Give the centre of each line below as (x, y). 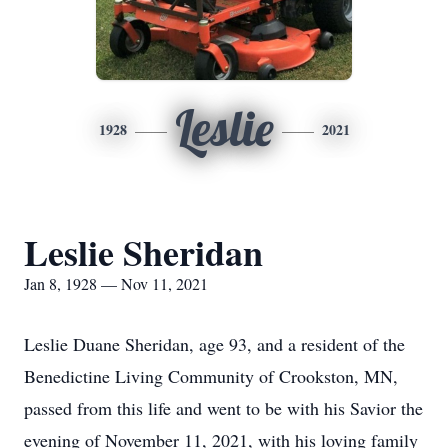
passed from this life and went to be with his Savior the (223, 408)
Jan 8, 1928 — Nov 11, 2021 (116, 283)
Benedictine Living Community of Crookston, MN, (211, 376)
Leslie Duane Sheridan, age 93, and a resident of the (214, 344)
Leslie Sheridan (143, 252)
